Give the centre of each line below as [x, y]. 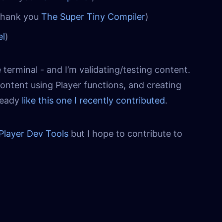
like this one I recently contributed [93, 101]
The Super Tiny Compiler [93, 17]
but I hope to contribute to [125, 134]
